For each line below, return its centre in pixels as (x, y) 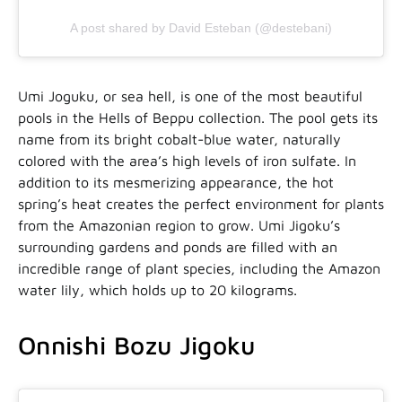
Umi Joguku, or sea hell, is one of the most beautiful (190, 96)
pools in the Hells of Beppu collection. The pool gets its (198, 117)
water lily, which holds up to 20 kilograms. (157, 289)
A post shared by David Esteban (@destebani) (201, 27)
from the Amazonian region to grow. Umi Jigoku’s (179, 225)
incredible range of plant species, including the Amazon (199, 268)
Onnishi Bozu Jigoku (140, 345)
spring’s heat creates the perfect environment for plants (201, 203)
